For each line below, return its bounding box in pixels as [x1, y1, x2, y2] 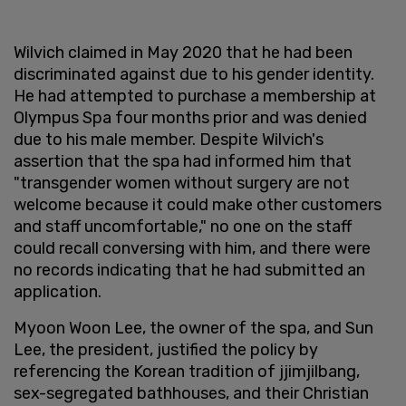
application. [14, 281, 101, 302]
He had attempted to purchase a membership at [14, 85, 376, 106]
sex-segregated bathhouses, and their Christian [14, 382, 369, 403]
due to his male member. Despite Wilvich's [14, 129, 324, 150]
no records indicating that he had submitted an [14, 259, 365, 280]
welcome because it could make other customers [14, 194, 382, 215]
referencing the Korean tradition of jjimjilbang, [14, 361, 360, 382]
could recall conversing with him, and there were [14, 237, 371, 258]
